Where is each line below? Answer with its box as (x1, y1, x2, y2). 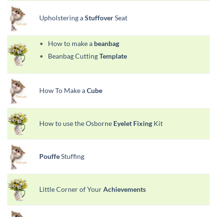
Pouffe (39, 152, 60, 160)
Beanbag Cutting (48, 51, 100, 60)
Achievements (103, 185, 146, 193)
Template (99, 51, 127, 60)
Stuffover (85, 13, 113, 22)
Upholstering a (39, 13, 85, 22)
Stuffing (60, 152, 84, 160)
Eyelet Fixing (113, 119, 152, 127)
